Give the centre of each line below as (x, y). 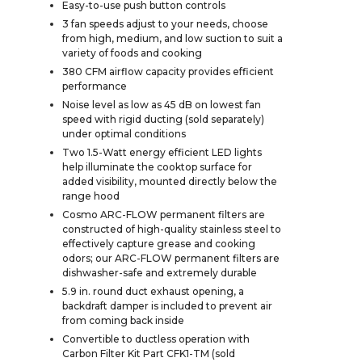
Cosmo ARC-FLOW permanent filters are (164, 214)
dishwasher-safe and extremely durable (160, 272)
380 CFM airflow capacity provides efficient (168, 71)
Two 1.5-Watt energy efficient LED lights (162, 152)
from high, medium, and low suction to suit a (173, 38)
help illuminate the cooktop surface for (157, 166)
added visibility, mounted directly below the (170, 181)
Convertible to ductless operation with (156, 339)
